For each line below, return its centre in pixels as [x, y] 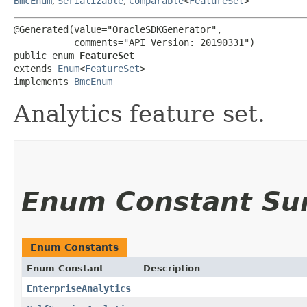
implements [44, 81]
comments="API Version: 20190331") [134, 42]
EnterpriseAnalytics [79, 288]
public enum [47, 55]
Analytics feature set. [139, 113]
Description [172, 268]
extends [36, 68]
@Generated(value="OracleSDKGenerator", [118, 29]
